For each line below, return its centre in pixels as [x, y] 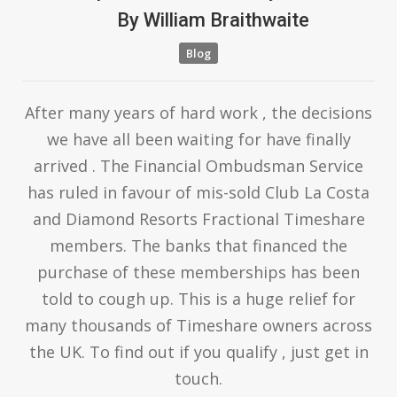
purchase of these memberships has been [198, 272]
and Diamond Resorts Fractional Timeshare [198, 218]
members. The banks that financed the [198, 245]
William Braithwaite [224, 19]
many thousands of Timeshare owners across [198, 325]
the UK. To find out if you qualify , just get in [198, 351]
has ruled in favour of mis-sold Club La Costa [198, 192]
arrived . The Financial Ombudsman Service [198, 165]
